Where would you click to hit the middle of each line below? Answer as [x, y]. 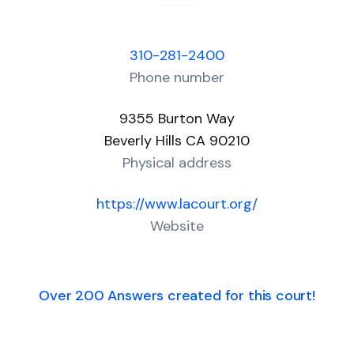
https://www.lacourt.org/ [177, 204]
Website [177, 226]
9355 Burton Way [177, 119]
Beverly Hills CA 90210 [177, 141]
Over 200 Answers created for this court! [177, 296]
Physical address [177, 163]
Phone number [177, 77]
